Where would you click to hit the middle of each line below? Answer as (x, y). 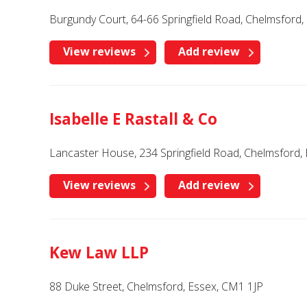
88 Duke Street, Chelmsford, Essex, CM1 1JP (156, 286)
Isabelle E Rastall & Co (133, 119)
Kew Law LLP (99, 253)
